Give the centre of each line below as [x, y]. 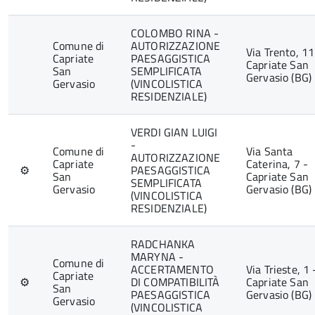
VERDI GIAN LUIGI [174, 132]
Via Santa [270, 151]
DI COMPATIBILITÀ [175, 282]
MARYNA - [157, 257]
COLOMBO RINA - [175, 33]
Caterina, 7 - [277, 164]
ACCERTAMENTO [172, 269]
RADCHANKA [163, 244]
